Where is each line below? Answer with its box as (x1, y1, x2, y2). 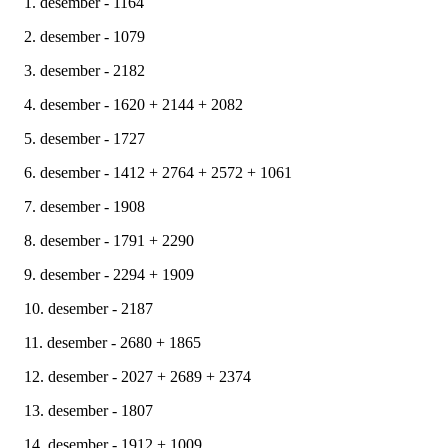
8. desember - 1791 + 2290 (24, 231, 194, 249)
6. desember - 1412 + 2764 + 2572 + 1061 (24, 163, 292, 181)
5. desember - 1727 (24, 129, 145, 147)
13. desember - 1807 (24, 401, 153, 419)
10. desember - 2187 (24, 299, 153, 317)
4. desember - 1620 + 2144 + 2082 (24, 95, 243, 113)
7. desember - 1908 (24, 197, 145, 215)
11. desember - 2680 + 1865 (24, 333, 201, 351)
